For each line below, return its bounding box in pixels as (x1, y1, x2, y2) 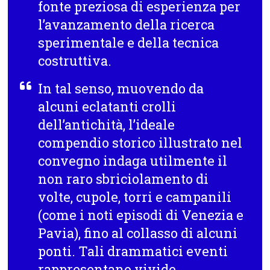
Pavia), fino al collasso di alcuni (38, 224, 238, 242)
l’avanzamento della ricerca (38, 15, 215, 33)
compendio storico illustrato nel (38, 133, 243, 151)
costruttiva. (38, 51, 112, 69)
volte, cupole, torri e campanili (38, 187, 232, 206)
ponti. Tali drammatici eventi (38, 242, 228, 260)
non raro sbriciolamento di (38, 169, 209, 187)
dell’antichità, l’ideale (38, 115, 175, 133)
